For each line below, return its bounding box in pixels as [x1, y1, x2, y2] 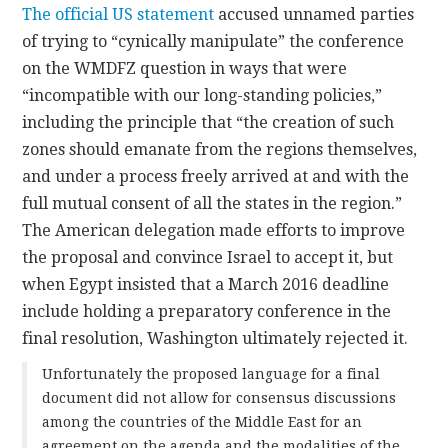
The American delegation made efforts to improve [22, 220, 406, 240]
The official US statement [22, 4, 215, 24]
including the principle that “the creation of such [22, 112, 395, 132]
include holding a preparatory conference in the [22, 301, 392, 321]
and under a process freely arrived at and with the [22, 166, 410, 186]
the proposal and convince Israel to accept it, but [22, 247, 394, 267]
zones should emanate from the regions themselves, [22, 139, 418, 159]
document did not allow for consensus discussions [42, 389, 397, 406]
